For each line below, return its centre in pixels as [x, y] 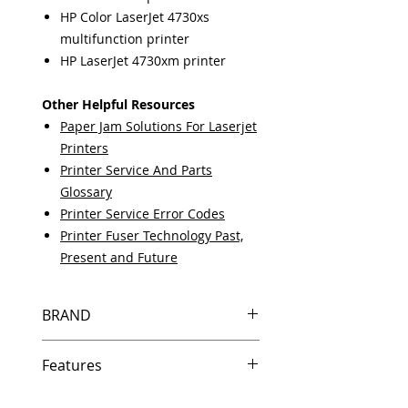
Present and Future [119, 257]
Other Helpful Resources [118, 104]
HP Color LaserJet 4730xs [135, 17]
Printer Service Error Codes [143, 214]
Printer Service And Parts [136, 170]
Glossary [86, 192]
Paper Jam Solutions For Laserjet [158, 126]
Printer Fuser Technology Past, [152, 235]
